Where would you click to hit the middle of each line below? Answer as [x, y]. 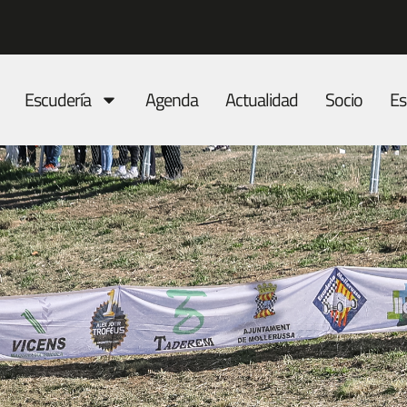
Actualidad [262, 99]
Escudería [58, 99]
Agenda [172, 99]
